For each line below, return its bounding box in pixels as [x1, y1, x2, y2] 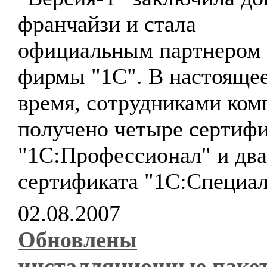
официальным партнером [18, 38, 261, 63]
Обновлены [18, 227, 137, 252]
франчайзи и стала [18, 11, 196, 36]
